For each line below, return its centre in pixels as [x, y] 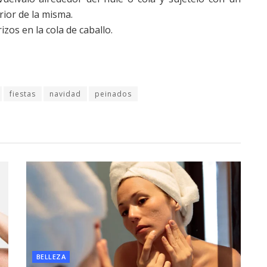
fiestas [23, 94]
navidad [65, 94]
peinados [113, 94]
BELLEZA [51, 257]
